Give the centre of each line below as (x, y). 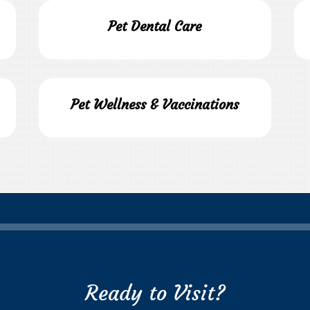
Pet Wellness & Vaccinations (155, 104)
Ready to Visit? (155, 293)
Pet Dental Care (155, 26)
